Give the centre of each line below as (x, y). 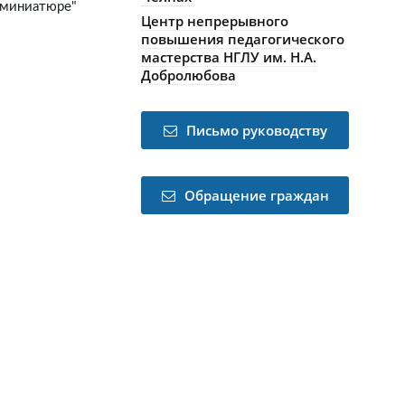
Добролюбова (188, 75)
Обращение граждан (256, 195)
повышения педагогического (243, 39)
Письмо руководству (256, 130)
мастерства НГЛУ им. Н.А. (229, 57)
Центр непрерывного (215, 21)
